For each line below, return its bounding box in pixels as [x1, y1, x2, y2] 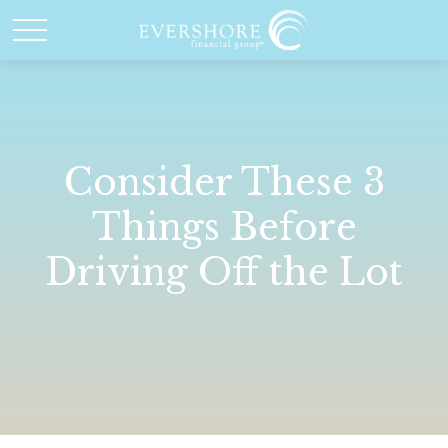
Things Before [91, 205, 357, 250]
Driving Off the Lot [45, 250, 403, 295]
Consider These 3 [63, 160, 385, 205]
